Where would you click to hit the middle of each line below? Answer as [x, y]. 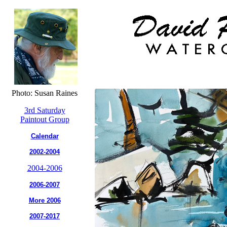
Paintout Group [45, 119]
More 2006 [45, 200]
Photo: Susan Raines [45, 93]
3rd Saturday [45, 110]
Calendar [45, 136]
